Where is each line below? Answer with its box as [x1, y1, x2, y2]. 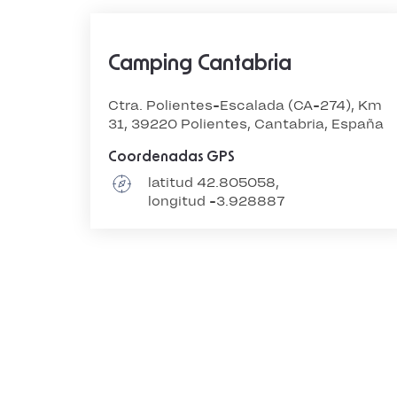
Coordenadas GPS [108, 150, 235, 164]
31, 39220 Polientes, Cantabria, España [108, 116, 384, 132]
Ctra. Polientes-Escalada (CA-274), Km [108, 97, 382, 113]
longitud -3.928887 [148, 193, 285, 209]
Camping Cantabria [108, 53, 292, 74]
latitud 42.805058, [148, 175, 279, 191]
